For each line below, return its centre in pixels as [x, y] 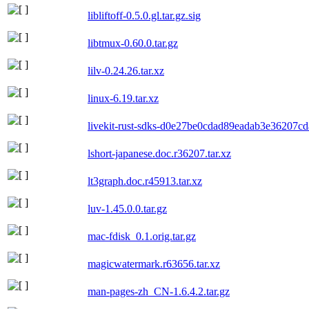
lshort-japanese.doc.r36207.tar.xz [159, 153]
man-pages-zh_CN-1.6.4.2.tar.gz [159, 291]
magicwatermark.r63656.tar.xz [154, 263]
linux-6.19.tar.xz [123, 98]
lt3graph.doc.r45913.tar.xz [145, 181]
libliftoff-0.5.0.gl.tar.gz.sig [144, 15]
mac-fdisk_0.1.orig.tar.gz [142, 236]
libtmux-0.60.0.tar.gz [133, 43]
